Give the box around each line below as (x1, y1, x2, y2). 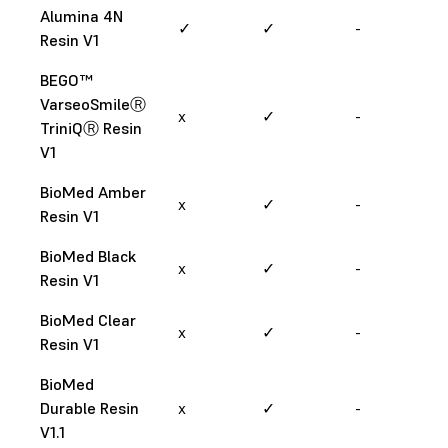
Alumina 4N (40, 5, 123, 26)
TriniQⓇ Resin (40, 117, 142, 138)
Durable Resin (40, 397, 139, 418)
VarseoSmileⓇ (40, 93, 146, 114)
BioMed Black (40, 245, 136, 266)
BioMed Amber (40, 181, 146, 202)
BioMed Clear (40, 309, 136, 330)
